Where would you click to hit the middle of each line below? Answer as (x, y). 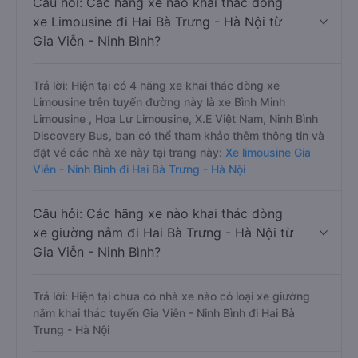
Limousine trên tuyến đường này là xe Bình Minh (159, 102)
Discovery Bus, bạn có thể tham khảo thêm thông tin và (179, 135)
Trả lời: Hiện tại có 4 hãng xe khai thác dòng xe (156, 85)
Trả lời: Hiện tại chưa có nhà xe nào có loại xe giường (171, 296)
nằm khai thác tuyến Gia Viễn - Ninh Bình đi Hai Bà (164, 313)
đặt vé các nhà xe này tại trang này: (127, 152)
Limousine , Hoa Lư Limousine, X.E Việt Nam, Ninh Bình (175, 119)
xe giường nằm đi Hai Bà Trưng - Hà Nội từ (163, 233)
